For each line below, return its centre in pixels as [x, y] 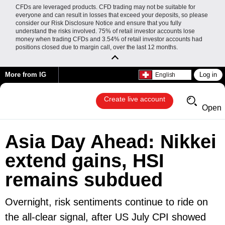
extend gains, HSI [85, 161]
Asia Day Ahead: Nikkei [111, 142]
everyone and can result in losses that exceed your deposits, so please [112, 15]
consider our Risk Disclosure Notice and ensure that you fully [98, 23]
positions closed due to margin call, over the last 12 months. [97, 47]
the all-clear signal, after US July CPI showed [105, 217]
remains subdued [84, 180]
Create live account [135, 99]
